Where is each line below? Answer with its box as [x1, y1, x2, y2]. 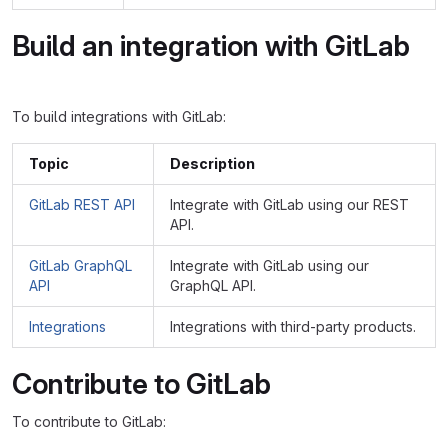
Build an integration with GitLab [12, 29, 410, 63]
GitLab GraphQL [29, 257, 132, 274]
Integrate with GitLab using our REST [170, 196, 409, 213]
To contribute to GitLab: [12, 413, 166, 430]
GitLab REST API [29, 196, 135, 213]
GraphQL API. [170, 277, 256, 294]
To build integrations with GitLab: [12, 108, 226, 125]
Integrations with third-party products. [170, 318, 416, 335]
